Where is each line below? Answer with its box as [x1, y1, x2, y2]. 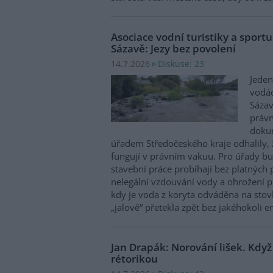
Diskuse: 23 [158, 58, 204, 70]
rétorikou [111, 251, 158, 266]
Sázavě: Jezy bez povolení [111, 41, 236, 56]
